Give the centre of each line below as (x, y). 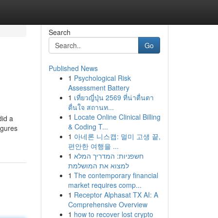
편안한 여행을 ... (93, 146)
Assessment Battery (99, 88)
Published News (73, 68)
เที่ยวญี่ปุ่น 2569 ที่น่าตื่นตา (114, 97)
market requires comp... (105, 185)
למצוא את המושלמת (98, 165)
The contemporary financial (116, 175)
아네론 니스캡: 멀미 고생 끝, (117, 136)
